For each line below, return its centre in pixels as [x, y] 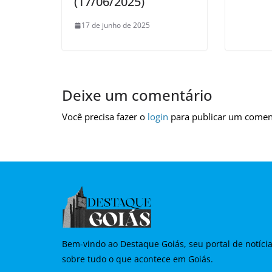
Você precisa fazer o [105, 117]
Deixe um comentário [137, 95]
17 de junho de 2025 [116, 25]
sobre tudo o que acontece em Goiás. [138, 259]
